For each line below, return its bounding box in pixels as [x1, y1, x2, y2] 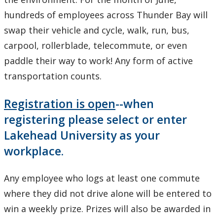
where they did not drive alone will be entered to [4, 187, 212, 200]
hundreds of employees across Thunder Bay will [4, 9, 208, 21]
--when [115, 96, 154, 112]
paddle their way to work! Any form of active [4, 55, 193, 67]
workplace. [4, 143, 64, 159]
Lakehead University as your [4, 127, 160, 144]
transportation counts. [4, 70, 102, 82]
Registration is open [4, 96, 115, 112]
